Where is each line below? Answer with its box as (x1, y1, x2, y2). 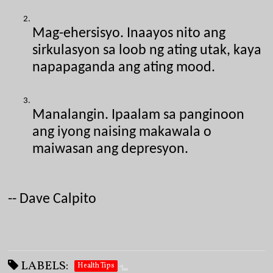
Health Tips (77, 261, 115, 271)
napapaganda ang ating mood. (32, 60, 216, 75)
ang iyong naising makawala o (32, 125, 212, 140)
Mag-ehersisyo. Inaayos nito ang (32, 26, 226, 41)
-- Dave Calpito (8, 192, 97, 207)
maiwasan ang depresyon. (32, 142, 189, 157)
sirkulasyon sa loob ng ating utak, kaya (32, 43, 262, 58)
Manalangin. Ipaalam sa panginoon (32, 108, 245, 123)
